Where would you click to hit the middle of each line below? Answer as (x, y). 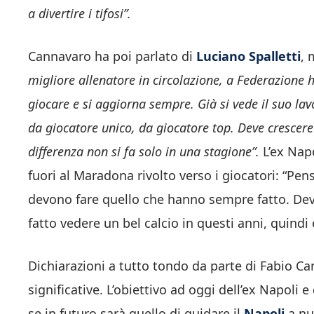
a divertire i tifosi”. (80, 13)
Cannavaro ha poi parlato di (112, 56)
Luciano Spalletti (248, 56)
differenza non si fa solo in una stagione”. (145, 151)
